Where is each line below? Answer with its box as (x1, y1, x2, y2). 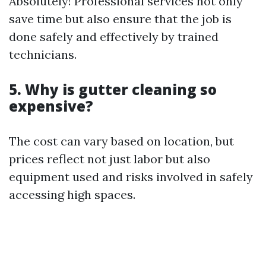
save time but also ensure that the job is (9, 11, 232, 26)
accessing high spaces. (9, 186, 135, 202)
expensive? (9, 96, 93, 116)
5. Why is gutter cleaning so (9, 79, 217, 99)
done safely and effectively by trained (9, 28, 218, 44)
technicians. (9, 46, 77, 62)
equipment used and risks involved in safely (9, 169, 253, 184)
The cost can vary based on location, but (9, 133, 234, 148)
